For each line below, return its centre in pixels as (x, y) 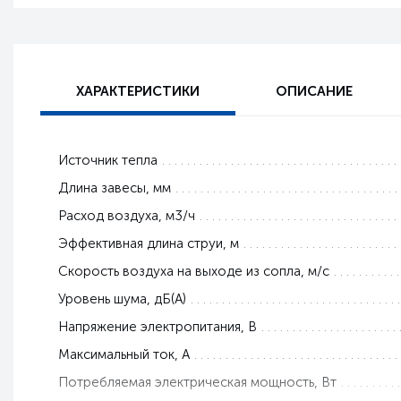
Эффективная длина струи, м (149, 244)
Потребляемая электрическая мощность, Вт (197, 383)
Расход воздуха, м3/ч (127, 216)
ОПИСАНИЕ (314, 91)
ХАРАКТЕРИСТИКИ (138, 91)
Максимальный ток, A (124, 355)
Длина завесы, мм (115, 188)
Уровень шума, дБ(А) (122, 299)
